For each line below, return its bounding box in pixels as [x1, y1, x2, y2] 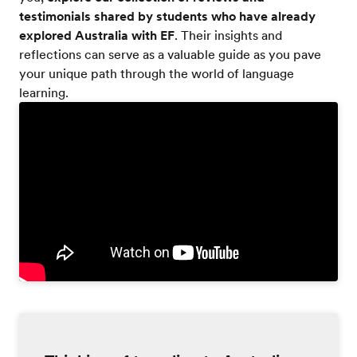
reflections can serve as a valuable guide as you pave [19, 45, 321, 63]
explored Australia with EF [19, 25, 175, 44]
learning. [19, 83, 69, 101]
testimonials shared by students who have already [19, 6, 316, 25]
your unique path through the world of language [19, 64, 294, 82]
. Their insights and [175, 25, 282, 44]
